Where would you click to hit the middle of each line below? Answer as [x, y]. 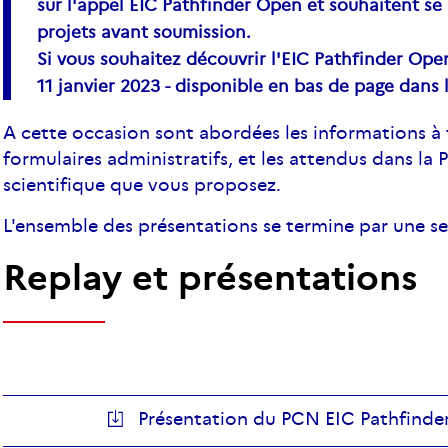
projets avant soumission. [144, 32]
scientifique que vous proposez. [142, 184]
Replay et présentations [215, 277]
